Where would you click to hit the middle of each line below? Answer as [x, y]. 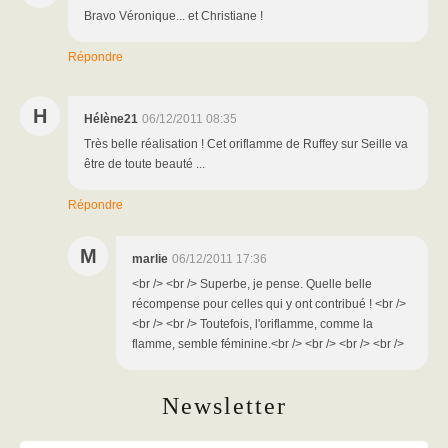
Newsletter [224, 405]
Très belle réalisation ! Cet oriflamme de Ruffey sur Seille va [246, 143]
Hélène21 [111, 118]
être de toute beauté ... [144, 163]
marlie [150, 258]
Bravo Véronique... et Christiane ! [173, 15]
